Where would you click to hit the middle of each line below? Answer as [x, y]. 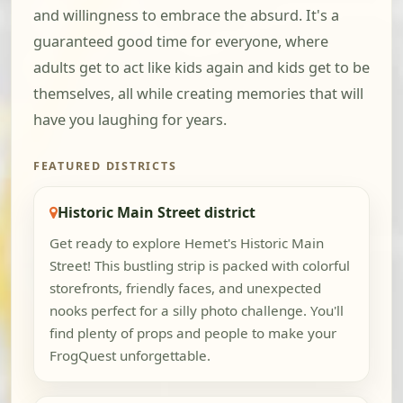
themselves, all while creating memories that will [198, 94]
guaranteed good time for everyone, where [181, 42]
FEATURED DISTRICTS [105, 166]
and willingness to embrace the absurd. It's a [186, 16]
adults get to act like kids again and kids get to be [201, 68]
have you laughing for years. [130, 120]
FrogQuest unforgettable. [130, 356]
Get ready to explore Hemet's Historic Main [186, 243]
